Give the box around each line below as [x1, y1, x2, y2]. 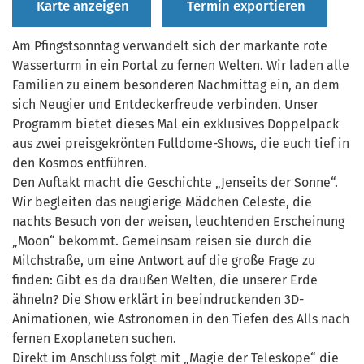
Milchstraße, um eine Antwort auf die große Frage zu [12, 252, 315, 268]
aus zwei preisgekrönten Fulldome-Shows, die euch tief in [12, 135, 349, 151]
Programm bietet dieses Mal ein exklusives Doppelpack [12, 115, 339, 132]
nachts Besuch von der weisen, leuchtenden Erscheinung [12, 213, 344, 229]
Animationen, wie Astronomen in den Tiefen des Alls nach [12, 310, 349, 327]
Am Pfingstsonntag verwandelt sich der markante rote [12, 37, 327, 54]
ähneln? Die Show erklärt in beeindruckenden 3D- [12, 291, 304, 307]
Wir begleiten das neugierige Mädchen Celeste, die [12, 193, 312, 210]
